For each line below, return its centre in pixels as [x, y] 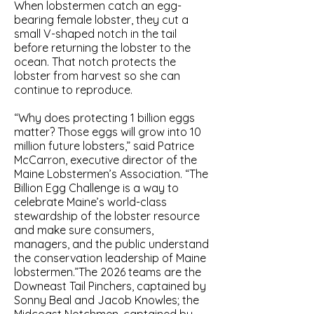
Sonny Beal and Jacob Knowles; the [107, 300]
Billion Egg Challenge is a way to [96, 188]
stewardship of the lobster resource [107, 216]
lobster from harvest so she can [97, 76]
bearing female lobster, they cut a [101, 20]
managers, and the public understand [111, 244]
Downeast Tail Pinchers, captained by [110, 286]
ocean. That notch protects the [95, 62]
